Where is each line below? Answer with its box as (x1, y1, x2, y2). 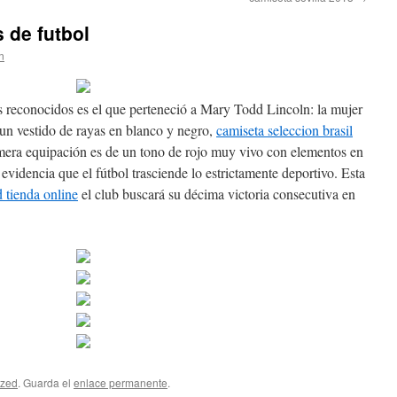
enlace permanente (74, 375, 167, 390)
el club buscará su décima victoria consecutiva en (78, 184, 355, 203)
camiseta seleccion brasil (216, 121, 353, 139)
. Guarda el (18, 375, 74, 390)
